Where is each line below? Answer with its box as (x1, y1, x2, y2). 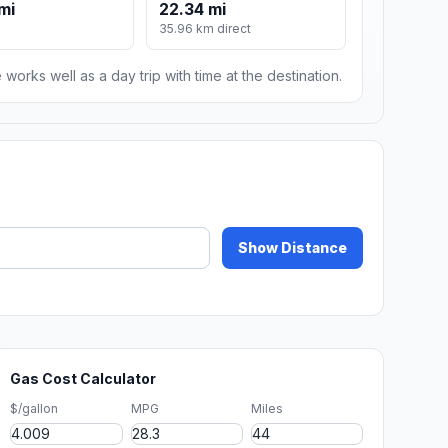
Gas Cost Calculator (10, 370, 157, 388)
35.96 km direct (159, 21, 252, 37)
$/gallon (10, 401, 59, 417)
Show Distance (238, 239, 347, 257)
